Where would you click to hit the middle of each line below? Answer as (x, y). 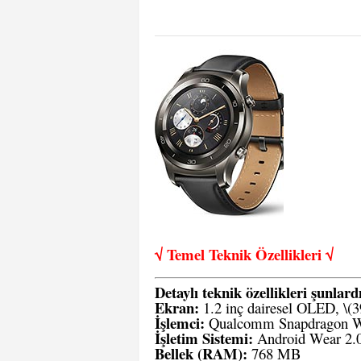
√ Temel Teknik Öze (218, 254)
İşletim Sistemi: (204, 338)
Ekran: (177, 307)
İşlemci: (180, 323)
